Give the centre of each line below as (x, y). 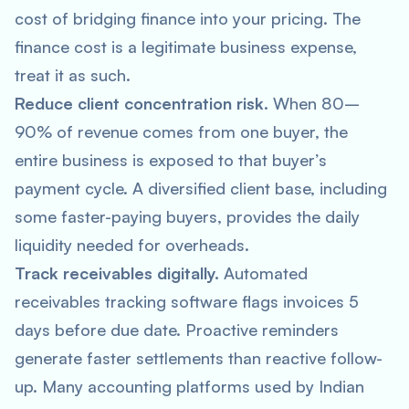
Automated (263, 273)
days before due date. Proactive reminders (177, 330)
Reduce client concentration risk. (142, 103)
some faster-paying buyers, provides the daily (187, 216)
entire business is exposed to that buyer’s (171, 160)
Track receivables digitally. (117, 273)
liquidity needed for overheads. (132, 245)
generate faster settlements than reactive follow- (199, 358)
